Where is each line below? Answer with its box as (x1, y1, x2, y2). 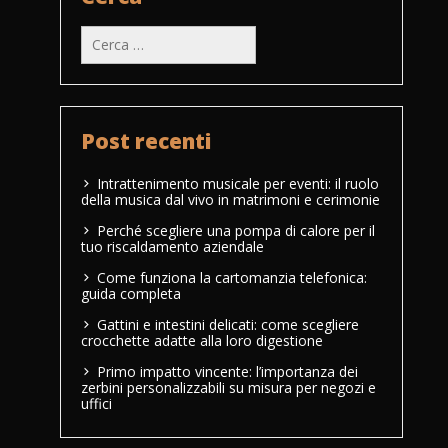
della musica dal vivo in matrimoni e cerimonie (81, 189, 380, 209)
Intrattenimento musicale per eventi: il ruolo (97, 173, 379, 193)
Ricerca (80, 22, 127, 42)
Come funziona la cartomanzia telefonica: (97, 267, 367, 287)
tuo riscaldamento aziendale (81, 236, 264, 256)
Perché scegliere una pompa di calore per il (97, 220, 375, 240)
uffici (81, 393, 112, 413)
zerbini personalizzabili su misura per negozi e (81, 377, 376, 397)
